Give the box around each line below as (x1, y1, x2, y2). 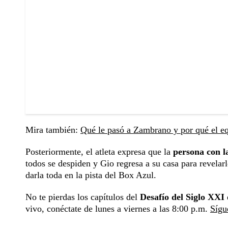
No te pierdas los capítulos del (25, 192, 140, 203)
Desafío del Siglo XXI (140, 192, 224, 203)
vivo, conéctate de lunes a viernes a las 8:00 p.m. (25, 204, 210, 214)
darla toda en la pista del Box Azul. (25, 170, 156, 181)
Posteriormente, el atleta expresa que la (25, 147, 173, 157)
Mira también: (25, 125, 80, 135)
